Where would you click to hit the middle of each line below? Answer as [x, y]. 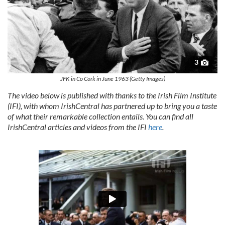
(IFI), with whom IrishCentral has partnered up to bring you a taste [112, 106]
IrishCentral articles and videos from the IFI [78, 127]
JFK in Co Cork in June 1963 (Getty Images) [113, 79]
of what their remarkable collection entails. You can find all [100, 117]
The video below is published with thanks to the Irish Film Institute [112, 95]
